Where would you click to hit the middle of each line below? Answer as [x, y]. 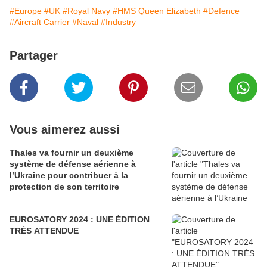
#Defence [221, 11]
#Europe [26, 11]
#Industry [118, 22]
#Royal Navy [86, 11]
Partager [34, 56]
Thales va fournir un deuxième [72, 153]
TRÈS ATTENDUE [44, 231]
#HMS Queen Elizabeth [157, 11]
